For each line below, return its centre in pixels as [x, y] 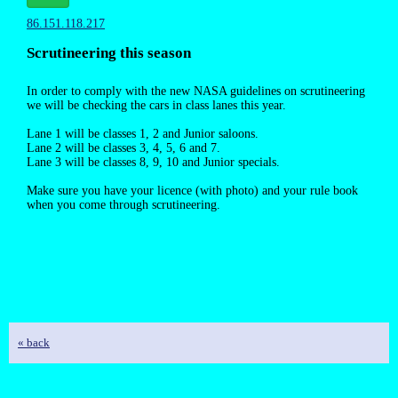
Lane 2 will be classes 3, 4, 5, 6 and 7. [123, 148]
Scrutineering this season [109, 53]
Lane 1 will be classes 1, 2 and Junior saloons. [143, 134]
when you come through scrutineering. [123, 205]
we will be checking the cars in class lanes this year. [156, 105]
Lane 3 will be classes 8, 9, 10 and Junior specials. [153, 162]
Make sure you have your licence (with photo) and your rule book [192, 191]
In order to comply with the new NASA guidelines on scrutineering [196, 91]
